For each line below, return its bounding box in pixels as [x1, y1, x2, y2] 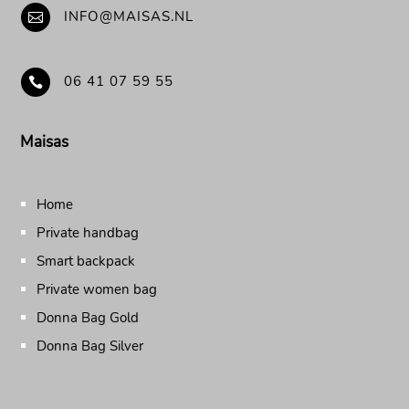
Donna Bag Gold [37, 309, 140, 327]
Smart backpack [37, 252, 136, 270]
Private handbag [37, 224, 140, 242]
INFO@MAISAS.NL [63, 7, 194, 26]
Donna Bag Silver [37, 337, 144, 355]
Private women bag [37, 280, 158, 299]
